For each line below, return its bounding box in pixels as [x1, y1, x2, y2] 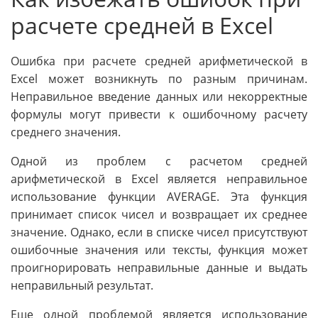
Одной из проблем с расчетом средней [11, 153, 307, 169]
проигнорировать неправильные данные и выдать [11, 259, 307, 275]
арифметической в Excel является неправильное [11, 170, 307, 187]
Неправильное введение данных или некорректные [11, 88, 307, 104]
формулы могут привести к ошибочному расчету [11, 106, 307, 122]
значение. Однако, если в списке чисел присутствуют [11, 224, 307, 240]
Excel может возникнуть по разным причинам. [11, 70, 307, 87]
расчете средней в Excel [11, 9, 273, 40]
